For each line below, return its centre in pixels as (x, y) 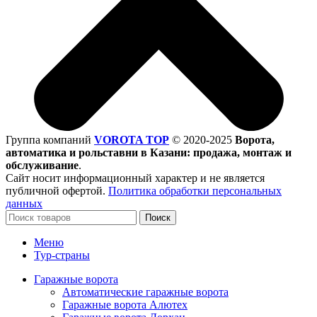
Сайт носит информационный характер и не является (135, 178)
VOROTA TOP (132, 139)
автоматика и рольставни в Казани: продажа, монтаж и (149, 152)
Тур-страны (62, 255)
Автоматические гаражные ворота (145, 292)
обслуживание (42, 165)
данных (24, 203)
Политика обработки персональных (195, 190)
